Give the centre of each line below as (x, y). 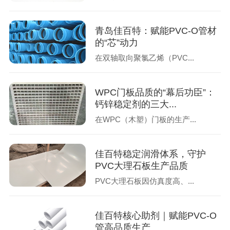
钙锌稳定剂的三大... (136, 104)
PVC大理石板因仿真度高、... (145, 181)
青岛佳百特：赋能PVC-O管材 (156, 31)
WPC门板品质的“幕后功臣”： (155, 93)
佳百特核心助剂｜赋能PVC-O (156, 216)
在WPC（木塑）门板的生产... (146, 119)
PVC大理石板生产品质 (142, 166)
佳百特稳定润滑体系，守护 (151, 154)
